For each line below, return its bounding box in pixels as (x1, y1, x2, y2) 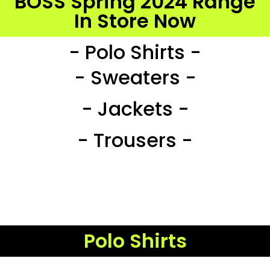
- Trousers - (77, 126, 193, 154)
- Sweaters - (74, 63, 196, 91)
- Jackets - (81, 95, 189, 122)
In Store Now (74, 7, 196, 34)
